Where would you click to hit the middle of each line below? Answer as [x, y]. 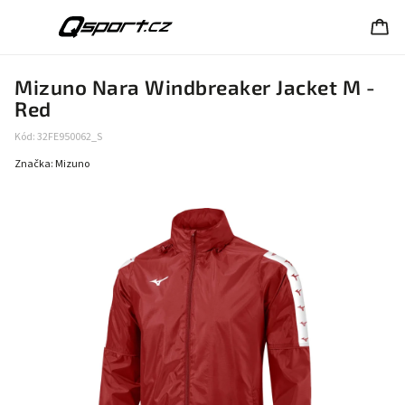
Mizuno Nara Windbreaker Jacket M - [195, 87]
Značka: [35, 164]
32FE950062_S [70, 137]
